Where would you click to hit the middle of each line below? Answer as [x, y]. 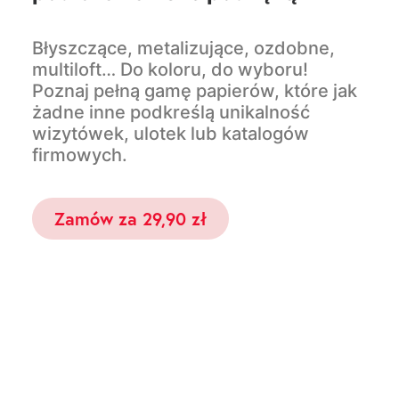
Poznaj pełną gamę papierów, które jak [195, 91]
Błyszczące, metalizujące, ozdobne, [183, 48]
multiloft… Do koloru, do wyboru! [170, 69]
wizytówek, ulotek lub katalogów [171, 134]
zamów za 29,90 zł [136, 219]
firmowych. [80, 155]
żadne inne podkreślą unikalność [171, 112]
